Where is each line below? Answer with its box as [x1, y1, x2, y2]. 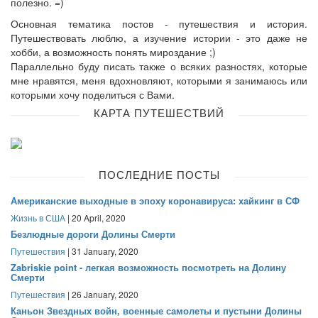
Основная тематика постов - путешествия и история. [11, 16, 307, 31]
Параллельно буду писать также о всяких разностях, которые [11, 59, 307, 74]
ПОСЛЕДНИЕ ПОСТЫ [98, 166, 220, 182]
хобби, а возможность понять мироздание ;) [11, 45, 216, 60]
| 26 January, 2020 [65, 287, 138, 300]
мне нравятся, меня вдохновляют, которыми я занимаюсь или [11, 73, 307, 88]
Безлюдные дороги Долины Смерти [11, 226, 175, 241]
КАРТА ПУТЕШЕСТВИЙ [94, 105, 224, 121]
